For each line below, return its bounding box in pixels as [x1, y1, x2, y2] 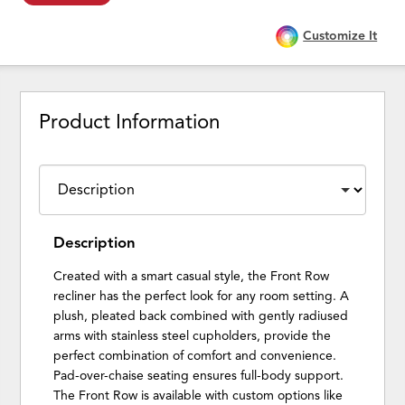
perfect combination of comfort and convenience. [53, 347, 337, 363]
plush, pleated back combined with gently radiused [53, 307, 349, 324]
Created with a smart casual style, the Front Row [53, 268, 330, 284]
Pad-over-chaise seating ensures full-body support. [53, 367, 344, 383]
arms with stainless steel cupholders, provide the [53, 327, 332, 344]
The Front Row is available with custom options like [53, 387, 344, 403]
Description [53, 232, 137, 252]
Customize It [303, 28, 378, 44]
